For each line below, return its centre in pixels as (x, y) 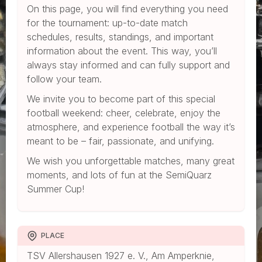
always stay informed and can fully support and (128, 65)
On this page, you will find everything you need (127, 8)
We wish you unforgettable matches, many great (131, 161)
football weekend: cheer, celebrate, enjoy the (124, 113)
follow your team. (64, 79)
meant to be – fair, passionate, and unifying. (120, 141)
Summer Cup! (57, 189)
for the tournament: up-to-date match (107, 23)
